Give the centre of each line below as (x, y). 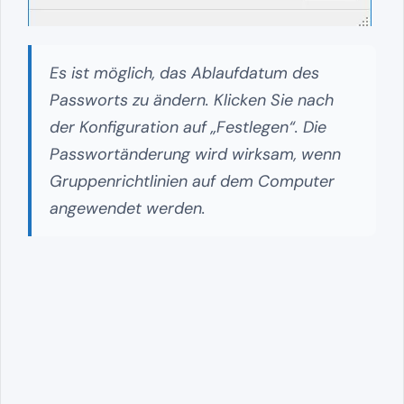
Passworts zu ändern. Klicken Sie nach (192, 101)
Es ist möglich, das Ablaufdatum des (184, 73)
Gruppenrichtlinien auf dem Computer (192, 182)
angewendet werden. (128, 209)
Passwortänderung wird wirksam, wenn (195, 155)
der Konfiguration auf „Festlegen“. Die (188, 128)
